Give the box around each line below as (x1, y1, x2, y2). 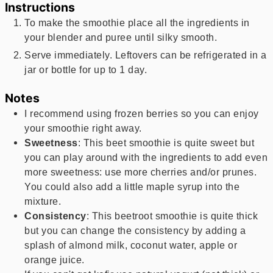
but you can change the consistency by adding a (24, 225, 246, 236)
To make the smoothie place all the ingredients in (24, 16, 250, 28)
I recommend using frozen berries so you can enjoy (24, 108, 259, 119)
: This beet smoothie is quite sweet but (77, 137, 255, 149)
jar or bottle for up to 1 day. (24, 63, 147, 75)
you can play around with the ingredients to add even (24, 152, 268, 163)
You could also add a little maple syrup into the (24, 181, 240, 193)
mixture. (24, 196, 62, 207)
